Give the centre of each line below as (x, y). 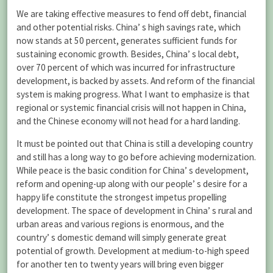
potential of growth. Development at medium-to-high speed (133, 250)
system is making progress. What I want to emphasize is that (133, 94)
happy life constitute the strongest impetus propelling (122, 197)
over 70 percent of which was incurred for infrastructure (126, 67)
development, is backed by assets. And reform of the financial (136, 80)
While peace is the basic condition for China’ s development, (133, 170)
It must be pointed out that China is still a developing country (135, 143)
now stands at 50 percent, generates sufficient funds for (127, 40)
